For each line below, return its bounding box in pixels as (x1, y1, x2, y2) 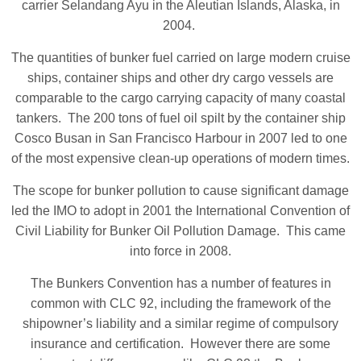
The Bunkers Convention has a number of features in (30, 276, 331, 290)
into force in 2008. (130, 243, 231, 258)
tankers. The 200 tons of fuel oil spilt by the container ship (15, 110, 346, 125)
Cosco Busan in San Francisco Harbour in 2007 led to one (14, 131, 347, 145)
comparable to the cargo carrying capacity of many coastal (15, 90, 346, 105)
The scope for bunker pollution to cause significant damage (12, 183, 349, 197)
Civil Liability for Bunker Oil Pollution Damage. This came (15, 223, 346, 238)
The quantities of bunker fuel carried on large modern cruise (10, 50, 351, 64)
